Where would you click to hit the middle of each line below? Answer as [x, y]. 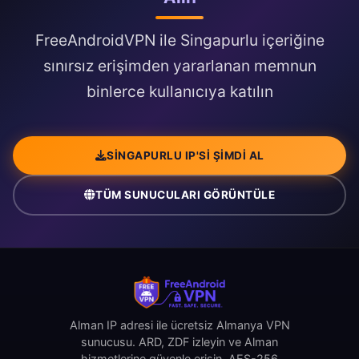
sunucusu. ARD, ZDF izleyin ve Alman [179, 342]
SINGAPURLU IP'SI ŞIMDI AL [186, 155]
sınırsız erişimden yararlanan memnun [179, 66]
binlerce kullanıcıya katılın [179, 92]
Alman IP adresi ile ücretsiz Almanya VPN [179, 325]
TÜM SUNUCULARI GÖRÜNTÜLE [186, 195]
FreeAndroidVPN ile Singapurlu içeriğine [179, 40]
